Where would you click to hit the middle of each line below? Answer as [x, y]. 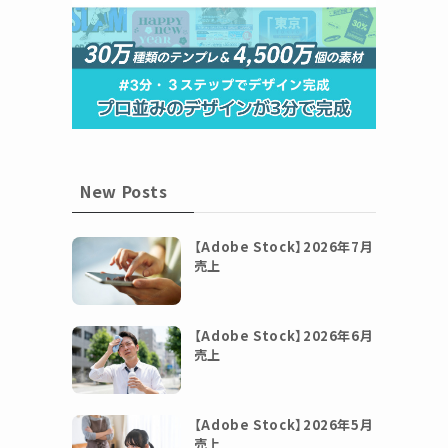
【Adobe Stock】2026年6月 [283, 336]
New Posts [124, 191]
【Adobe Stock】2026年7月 [283, 247]
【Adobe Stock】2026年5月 [283, 424]
